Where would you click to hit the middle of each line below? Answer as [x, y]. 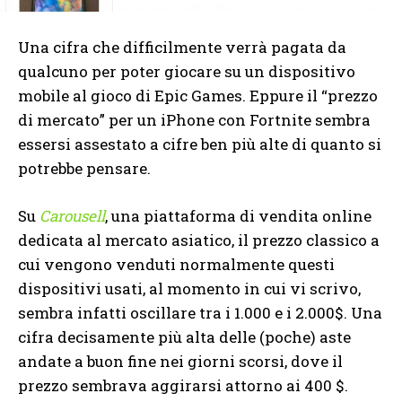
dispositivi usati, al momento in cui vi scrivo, [189, 288]
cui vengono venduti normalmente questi [176, 264]
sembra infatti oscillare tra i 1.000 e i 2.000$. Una [200, 312]
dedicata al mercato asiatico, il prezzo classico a [199, 240]
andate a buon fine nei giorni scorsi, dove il [180, 361]
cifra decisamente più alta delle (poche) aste [184, 336]
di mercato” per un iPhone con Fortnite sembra [194, 119]
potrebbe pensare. [84, 168]
